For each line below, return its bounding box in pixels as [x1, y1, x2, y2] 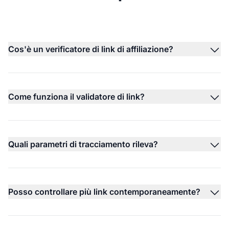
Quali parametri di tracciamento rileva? [8, 139, 158, 149]
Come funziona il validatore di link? [8, 91, 145, 102]
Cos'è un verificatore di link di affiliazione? [8, 43, 173, 54]
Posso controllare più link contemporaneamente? [8, 186, 200, 197]
